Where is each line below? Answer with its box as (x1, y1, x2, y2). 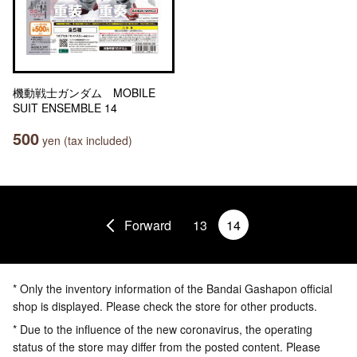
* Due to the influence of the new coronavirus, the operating (13, 321, 312, 337)
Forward (124, 215, 171, 234)
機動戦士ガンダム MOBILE (13, 84, 155, 100)
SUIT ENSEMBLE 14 (13, 100, 117, 116)
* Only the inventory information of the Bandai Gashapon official (13, 280, 332, 296)
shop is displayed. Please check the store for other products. (13, 298, 317, 314)
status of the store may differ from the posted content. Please (13, 339, 320, 355)
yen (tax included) (39, 132, 132, 148)
